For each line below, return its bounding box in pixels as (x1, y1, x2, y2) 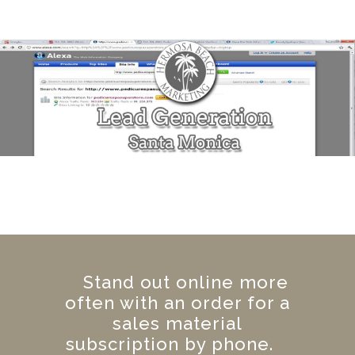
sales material (113, 313, 242, 334)
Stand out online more (82, 272, 288, 293)
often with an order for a (65, 292, 290, 314)
